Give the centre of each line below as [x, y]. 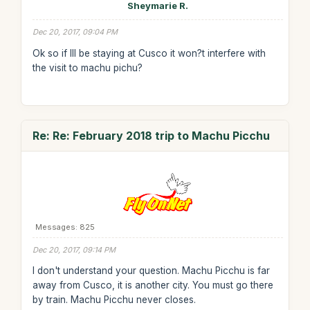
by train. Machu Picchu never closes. [114, 300]
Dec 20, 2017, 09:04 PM [75, 32]
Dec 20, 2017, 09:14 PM [74, 249]
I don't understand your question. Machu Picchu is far [151, 271]
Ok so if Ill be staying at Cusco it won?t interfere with [149, 53]
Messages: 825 [65, 227]
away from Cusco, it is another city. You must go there [153, 285]
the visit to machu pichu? [87, 67]
